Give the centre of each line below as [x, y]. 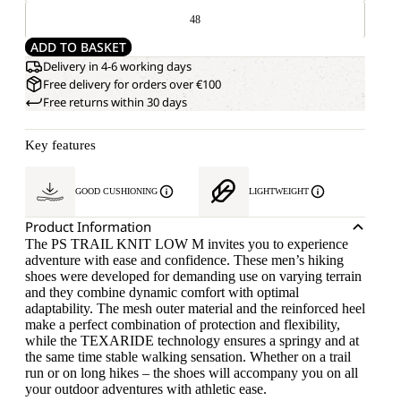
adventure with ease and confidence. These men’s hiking [184, 260]
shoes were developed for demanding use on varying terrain [193, 276]
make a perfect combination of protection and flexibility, [183, 324]
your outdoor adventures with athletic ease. [146, 389]
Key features [60, 145]
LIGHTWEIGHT [279, 191]
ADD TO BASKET [78, 47]
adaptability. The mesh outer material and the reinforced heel [195, 308]
